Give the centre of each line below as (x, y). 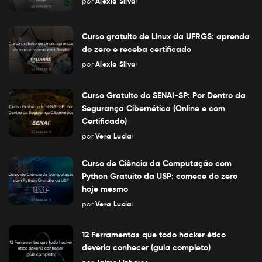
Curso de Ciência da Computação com (157, 163)
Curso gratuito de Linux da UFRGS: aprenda (166, 36)
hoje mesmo (105, 189)
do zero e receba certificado (137, 49)
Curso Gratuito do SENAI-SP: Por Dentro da (164, 95)
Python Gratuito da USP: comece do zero (160, 176)
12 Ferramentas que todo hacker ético (154, 235)
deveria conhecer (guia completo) (146, 248)
